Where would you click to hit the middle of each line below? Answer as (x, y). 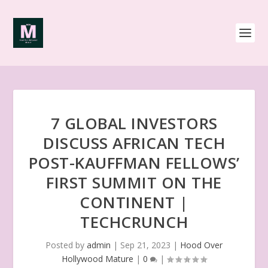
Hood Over (201, 245)
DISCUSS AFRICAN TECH (134, 143)
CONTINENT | (134, 202)
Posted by (66, 245)
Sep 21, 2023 (145, 245)
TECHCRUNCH (134, 222)
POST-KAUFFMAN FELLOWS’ (134, 163)
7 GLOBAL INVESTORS (134, 123)
